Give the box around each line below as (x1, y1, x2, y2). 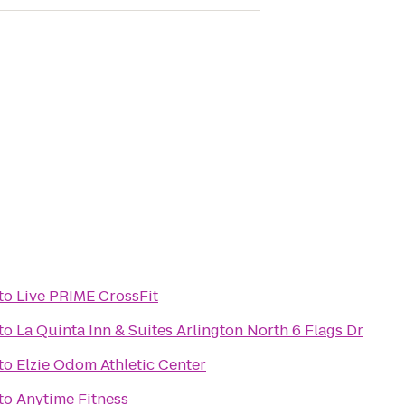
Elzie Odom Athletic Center (16, 354, 206, 375)
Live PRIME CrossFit (16, 286, 158, 306)
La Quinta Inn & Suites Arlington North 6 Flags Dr (16, 320, 363, 341)
